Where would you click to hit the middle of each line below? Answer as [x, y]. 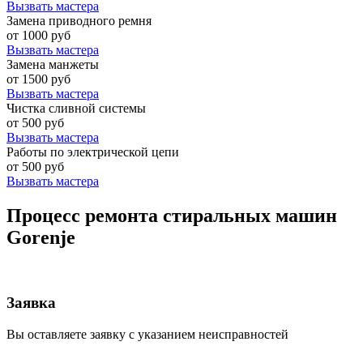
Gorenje [41, 237]
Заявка [31, 303]
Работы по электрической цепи [93, 152]
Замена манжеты [53, 64]
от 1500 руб [38, 79]
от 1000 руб [38, 35]
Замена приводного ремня [79, 20]
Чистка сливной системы [76, 108]
